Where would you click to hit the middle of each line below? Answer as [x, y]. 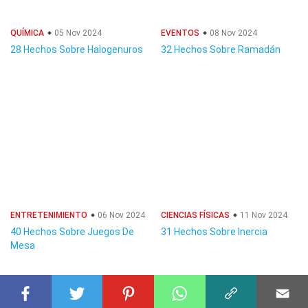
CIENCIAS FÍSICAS [195, 215]
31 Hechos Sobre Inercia [214, 232]
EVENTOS [180, 33]
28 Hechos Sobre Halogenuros [77, 49]
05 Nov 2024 [77, 33]
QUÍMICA [27, 33]
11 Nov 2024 [263, 215]
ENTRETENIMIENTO [49, 215]
